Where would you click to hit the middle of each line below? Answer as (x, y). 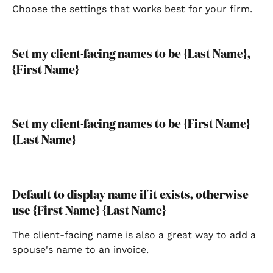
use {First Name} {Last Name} (89, 211)
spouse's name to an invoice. (80, 249)
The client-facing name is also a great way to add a (136, 235)
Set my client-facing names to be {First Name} (133, 125)
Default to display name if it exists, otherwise (132, 195)
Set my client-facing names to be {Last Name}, (133, 54)
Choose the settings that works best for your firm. (132, 9)
